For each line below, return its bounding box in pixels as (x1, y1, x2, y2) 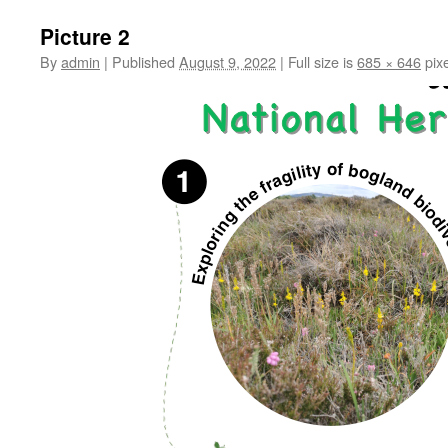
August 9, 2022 (179, 51, 276, 72)
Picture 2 (40, 21, 130, 51)
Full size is (284, 51, 357, 72)
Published (112, 51, 175, 72)
